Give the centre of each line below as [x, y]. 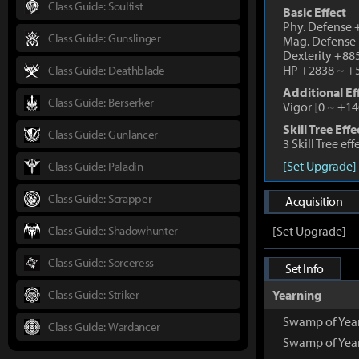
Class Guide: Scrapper [100, 198]
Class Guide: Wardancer [104, 326]
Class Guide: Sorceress [101, 262]
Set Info [305, 268]
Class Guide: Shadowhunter [113, 230]
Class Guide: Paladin [96, 166]
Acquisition [314, 201]
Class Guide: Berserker [101, 102]
